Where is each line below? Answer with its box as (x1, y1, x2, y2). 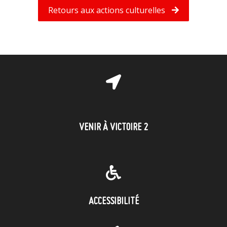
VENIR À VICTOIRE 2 (79, 123, 148, 132)
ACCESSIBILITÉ (88, 197, 139, 206)
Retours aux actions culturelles (48, 4, 167, 16)
